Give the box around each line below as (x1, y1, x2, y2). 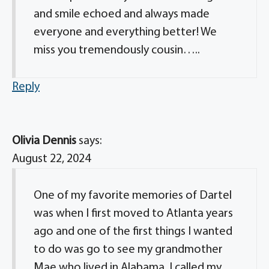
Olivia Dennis (12, 135, 76, 147)
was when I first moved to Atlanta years (34, 208, 233, 220)
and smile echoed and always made (34, 8, 210, 20)
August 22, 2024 (12, 153, 91, 165)
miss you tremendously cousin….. (34, 44, 200, 56)
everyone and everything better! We (34, 26, 217, 38)
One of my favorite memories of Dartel (34, 190, 232, 202)
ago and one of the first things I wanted (34, 226, 232, 238)
